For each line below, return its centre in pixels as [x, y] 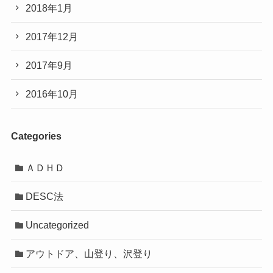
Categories [36, 136]
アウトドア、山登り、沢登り [89, 254]
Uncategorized [58, 225]
